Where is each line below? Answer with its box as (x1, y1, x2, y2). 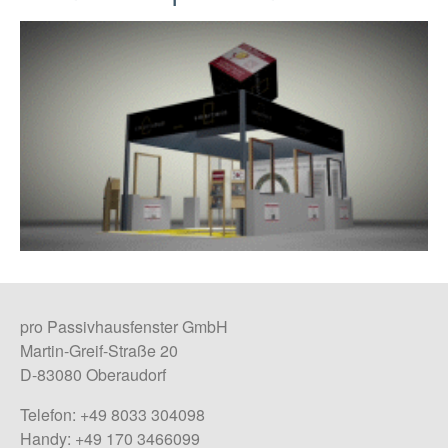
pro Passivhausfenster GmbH (20, 314, 228, 338)
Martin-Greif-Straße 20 (20, 338, 178, 362)
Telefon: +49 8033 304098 (20, 402, 205, 426)
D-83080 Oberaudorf (20, 362, 166, 386)
